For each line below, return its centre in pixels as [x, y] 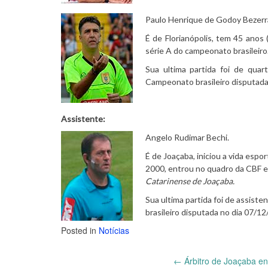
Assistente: [83, 118]
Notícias [114, 230]
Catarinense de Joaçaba [189, 181]
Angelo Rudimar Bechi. [187, 137]
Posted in [80, 230]
